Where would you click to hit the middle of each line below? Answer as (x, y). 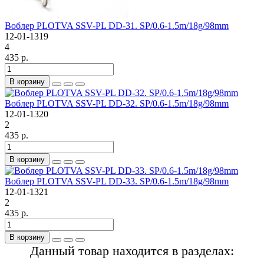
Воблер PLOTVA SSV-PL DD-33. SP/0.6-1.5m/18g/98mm (117, 181)
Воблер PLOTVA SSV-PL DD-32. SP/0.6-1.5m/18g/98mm (117, 103)
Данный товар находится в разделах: (132, 250)
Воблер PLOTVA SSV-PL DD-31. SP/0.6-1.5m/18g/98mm (117, 25)
